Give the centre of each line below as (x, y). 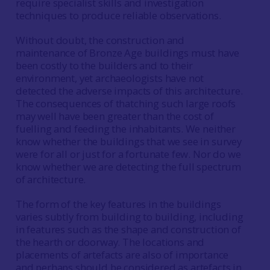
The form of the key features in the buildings (118, 204)
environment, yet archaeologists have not (110, 78)
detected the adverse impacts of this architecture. (129, 91)
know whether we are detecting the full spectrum (128, 167)
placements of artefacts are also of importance (122, 255)
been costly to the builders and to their (104, 65)
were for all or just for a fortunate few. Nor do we (128, 154)
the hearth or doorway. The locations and (110, 242)
